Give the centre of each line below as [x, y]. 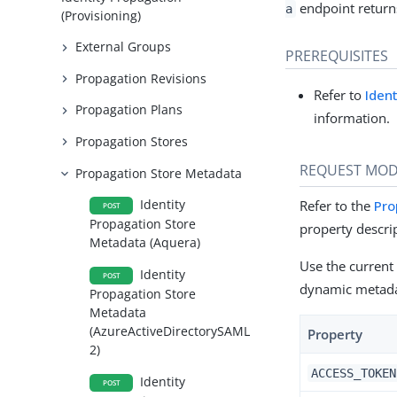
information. [352, 117]
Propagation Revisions [141, 78]
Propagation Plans [129, 110]
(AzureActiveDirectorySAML [170, 331]
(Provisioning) [101, 15]
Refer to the [337, 205]
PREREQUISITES [337, 55]
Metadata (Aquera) [145, 243]
